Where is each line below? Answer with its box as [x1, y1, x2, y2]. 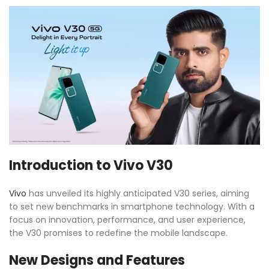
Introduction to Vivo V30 [9, 156, 173, 175]
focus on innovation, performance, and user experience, [9, 214, 246, 226]
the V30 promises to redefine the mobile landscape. [9, 227, 228, 240]
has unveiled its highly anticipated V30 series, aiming [26, 187, 249, 200]
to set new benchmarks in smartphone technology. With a [9, 201, 255, 213]
